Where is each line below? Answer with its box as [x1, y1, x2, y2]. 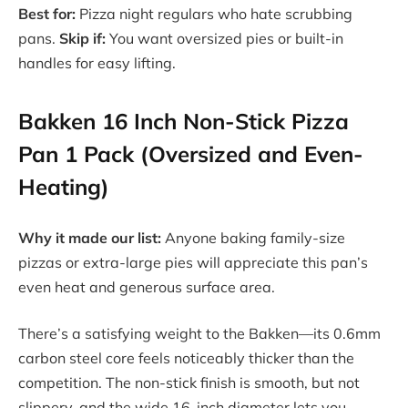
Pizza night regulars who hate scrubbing [76, 4, 352, 23]
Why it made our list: [18, 228, 161, 247]
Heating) [18, 173, 109, 201]
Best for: [18, 4, 76, 23]
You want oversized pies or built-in [106, 28, 343, 47]
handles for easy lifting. [18, 53, 176, 72]
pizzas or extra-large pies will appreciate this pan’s [18, 252, 368, 271]
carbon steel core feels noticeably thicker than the [18, 349, 354, 368]
